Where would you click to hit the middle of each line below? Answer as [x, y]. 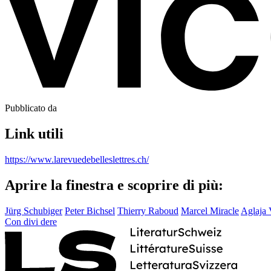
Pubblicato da [31, 108]
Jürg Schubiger [34, 211]
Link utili [34, 133]
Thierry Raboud [148, 211]
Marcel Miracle [210, 211]
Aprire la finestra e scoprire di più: [114, 185]
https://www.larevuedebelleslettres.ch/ [77, 159]
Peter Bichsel [90, 211]
